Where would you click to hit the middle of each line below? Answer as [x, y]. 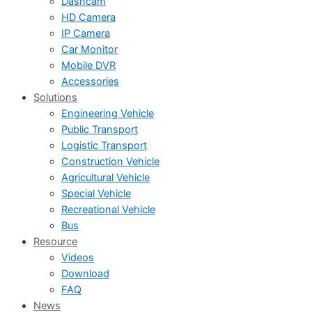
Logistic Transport [104, 145]
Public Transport [100, 129]
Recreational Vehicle [108, 209]
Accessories [90, 81]
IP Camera [86, 33]
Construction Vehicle [110, 161]
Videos [78, 257]
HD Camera [88, 17]
